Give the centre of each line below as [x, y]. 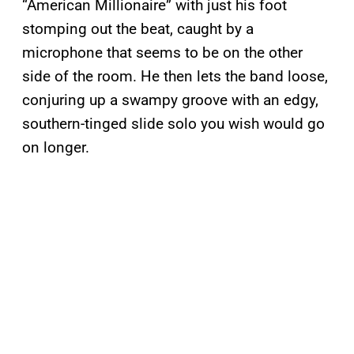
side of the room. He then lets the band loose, [175, 77]
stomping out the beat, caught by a [138, 29]
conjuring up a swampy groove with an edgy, [170, 100]
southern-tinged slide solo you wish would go [173, 124]
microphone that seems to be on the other [162, 53]
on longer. [56, 148]
